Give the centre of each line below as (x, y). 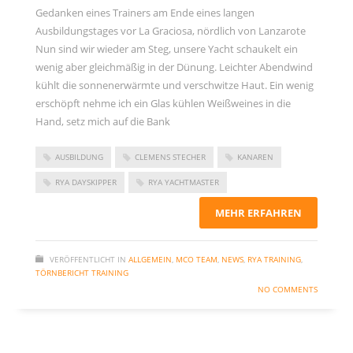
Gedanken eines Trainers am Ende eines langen (145, 12)
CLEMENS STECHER (170, 156)
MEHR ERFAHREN (258, 213)
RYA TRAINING (274, 260)
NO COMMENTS (288, 290)
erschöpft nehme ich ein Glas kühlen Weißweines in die (163, 103)
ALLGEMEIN (150, 260)
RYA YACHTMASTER (184, 182)
